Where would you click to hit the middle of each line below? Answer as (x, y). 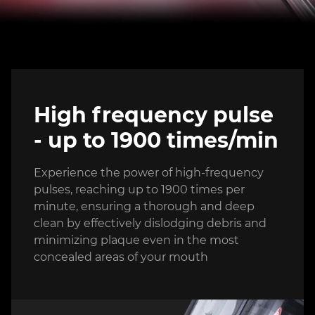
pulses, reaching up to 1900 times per (139, 190)
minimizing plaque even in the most (136, 240)
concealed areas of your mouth (121, 257)
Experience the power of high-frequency (149, 173)
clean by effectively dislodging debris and (150, 224)
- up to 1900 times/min (156, 141)
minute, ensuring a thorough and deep (144, 207)
